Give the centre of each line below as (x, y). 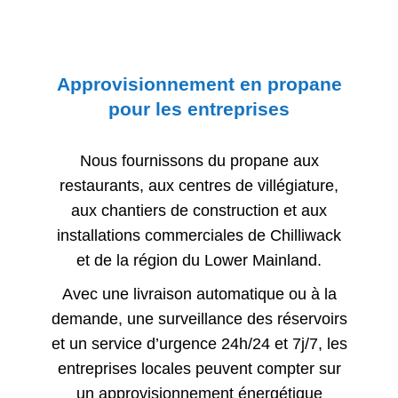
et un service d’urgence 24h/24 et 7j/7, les (199, 344)
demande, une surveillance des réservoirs (199, 319)
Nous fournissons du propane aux (199, 161)
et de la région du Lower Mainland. (199, 260)
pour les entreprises (199, 109)
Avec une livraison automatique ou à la (199, 294)
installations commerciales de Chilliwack (199, 235)
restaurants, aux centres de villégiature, (199, 186)
